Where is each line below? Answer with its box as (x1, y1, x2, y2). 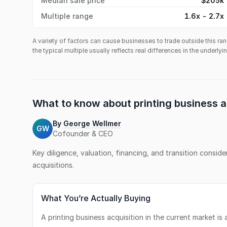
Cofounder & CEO (53, 129, 113, 138)
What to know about (32, 97, 134, 109)
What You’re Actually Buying (41, 193, 150, 203)
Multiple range (41, 12, 93, 20)
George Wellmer (63, 119, 121, 128)
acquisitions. (32, 161, 74, 169)
